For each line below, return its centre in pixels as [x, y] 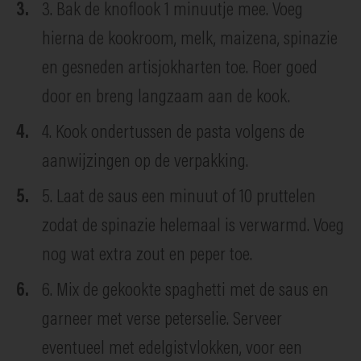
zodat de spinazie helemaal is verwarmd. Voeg [193, 226]
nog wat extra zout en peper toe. [147, 255]
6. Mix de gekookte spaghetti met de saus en [185, 290]
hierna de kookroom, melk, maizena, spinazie [190, 39]
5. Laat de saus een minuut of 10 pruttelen [179, 197]
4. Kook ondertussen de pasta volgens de [173, 133]
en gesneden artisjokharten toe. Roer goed [180, 68]
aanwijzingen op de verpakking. [145, 162]
